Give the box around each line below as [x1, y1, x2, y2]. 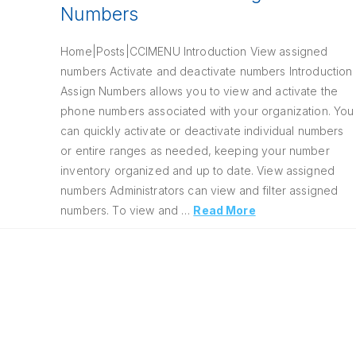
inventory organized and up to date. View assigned [60, 164, 335, 177]
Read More [193, 203, 256, 217]
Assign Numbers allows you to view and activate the [60, 84, 339, 98]
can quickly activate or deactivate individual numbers [60, 124, 344, 137]
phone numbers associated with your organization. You [60, 104, 354, 118]
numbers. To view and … [60, 203, 194, 217]
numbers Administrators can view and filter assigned [60, 184, 339, 197]
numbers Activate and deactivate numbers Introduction [60, 64, 353, 78]
